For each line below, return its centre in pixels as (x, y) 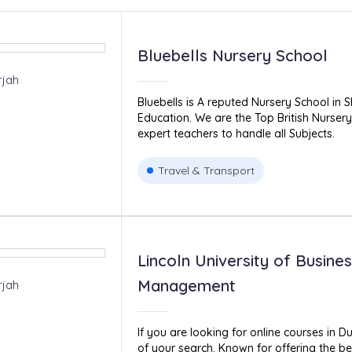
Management (186, 286)
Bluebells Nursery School (232, 55)
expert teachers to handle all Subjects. (236, 134)
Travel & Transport (206, 170)
